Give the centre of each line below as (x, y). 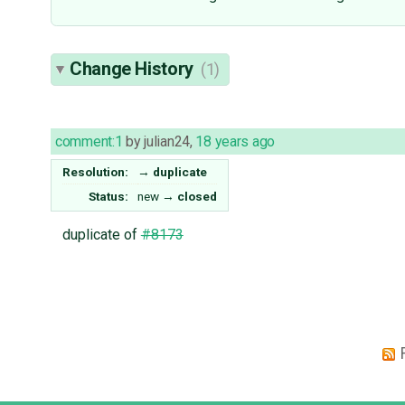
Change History (134, 69)
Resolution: (96, 172)
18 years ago (235, 142)
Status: (109, 197)
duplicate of (101, 235)
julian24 (167, 142)
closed (197, 197)
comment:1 (89, 142)
